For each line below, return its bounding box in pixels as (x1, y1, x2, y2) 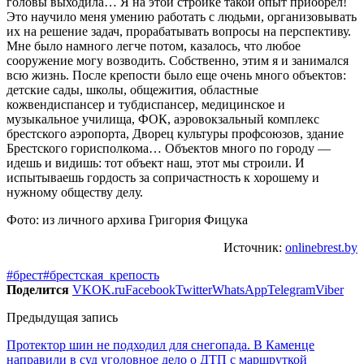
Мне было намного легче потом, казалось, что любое (6, 38, 301, 53)
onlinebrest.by (285, 240, 357, 254)
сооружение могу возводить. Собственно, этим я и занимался (6, 53, 349, 67)
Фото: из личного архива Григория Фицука (6, 212, 248, 227)
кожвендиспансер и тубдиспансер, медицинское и (6, 97, 285, 111)
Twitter (175, 282, 212, 297)
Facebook (125, 282, 175, 297)
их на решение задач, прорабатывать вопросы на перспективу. (6, 24, 351, 38)
